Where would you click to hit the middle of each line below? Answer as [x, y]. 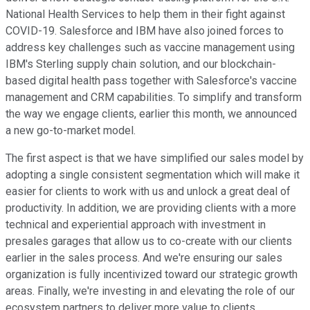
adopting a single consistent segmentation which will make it [153, 175]
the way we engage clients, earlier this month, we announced [151, 114]
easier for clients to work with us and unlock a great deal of [148, 192]
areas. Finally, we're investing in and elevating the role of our [150, 291]
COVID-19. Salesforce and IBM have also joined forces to [145, 31]
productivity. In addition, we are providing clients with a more [151, 208]
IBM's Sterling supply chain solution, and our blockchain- [141, 64]
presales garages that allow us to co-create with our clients [149, 241]
